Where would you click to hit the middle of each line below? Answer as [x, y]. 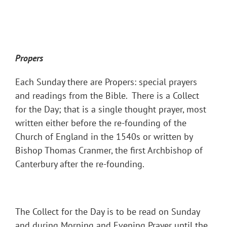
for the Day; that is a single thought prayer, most [111, 109]
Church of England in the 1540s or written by [104, 137]
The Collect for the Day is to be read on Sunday [107, 212]
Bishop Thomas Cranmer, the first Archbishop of [109, 150]
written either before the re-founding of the [101, 123]
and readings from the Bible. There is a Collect [107, 96]
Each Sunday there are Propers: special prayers [106, 82]
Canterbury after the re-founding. [80, 164]
